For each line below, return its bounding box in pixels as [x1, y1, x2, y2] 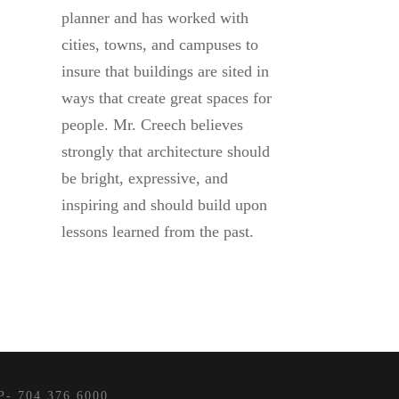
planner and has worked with [61, 9, 248, 28]
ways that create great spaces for [61, 89, 272, 108]
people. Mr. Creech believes [61, 116, 243, 134]
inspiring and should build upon [61, 196, 267, 215]
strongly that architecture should [61, 142, 270, 161]
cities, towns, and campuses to [61, 36, 258, 54]
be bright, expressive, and [61, 169, 228, 188]
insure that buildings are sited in [61, 62, 269, 81]
